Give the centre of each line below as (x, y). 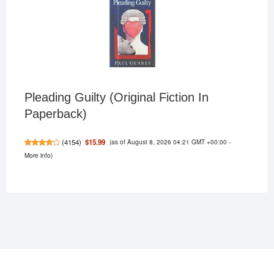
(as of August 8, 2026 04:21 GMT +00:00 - (170, 141)
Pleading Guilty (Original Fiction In (116, 97)
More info (37, 155)
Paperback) (55, 113)
